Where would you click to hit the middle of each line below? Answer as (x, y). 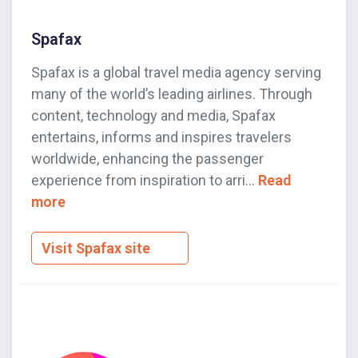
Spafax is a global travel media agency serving (176, 73)
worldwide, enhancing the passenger (147, 159)
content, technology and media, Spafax (153, 116)
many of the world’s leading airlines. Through (172, 94)
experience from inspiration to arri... (145, 181)
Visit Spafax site (97, 249)
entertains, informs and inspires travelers (161, 137)
